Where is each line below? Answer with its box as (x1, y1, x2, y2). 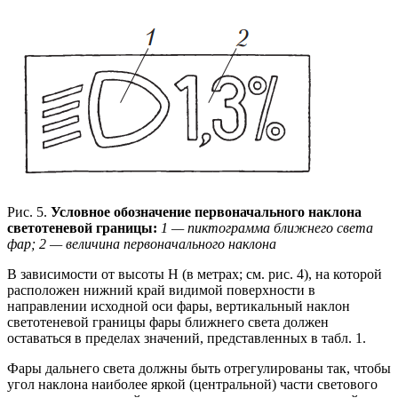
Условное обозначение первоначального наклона (47, 204, 362, 220)
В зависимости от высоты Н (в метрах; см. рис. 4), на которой (7, 267, 382, 283)
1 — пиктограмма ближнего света (161, 220, 373, 236)
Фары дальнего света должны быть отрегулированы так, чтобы (7, 361, 391, 377)
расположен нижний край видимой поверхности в (7, 283, 315, 298)
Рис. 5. (7, 204, 47, 220)
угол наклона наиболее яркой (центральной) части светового (7, 377, 378, 393)
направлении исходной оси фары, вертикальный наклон (7, 298, 350, 314)
